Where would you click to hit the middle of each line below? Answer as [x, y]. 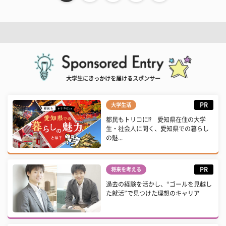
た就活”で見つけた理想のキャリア [153, 193]
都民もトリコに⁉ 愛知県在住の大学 [156, 120]
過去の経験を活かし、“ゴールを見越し [159, 184]
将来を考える [126, 169]
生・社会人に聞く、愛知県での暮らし [158, 129]
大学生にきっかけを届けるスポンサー [113, 78]
